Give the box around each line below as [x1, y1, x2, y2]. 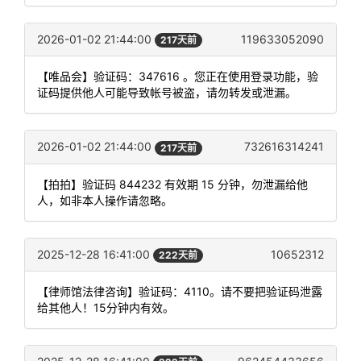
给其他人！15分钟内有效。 [37, 300, 174, 314]
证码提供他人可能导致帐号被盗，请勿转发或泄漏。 [37, 85, 297, 100]
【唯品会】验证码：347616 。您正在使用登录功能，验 [37, 69, 318, 84]
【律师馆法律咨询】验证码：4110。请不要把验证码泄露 [37, 284, 322, 298]
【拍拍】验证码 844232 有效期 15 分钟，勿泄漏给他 [37, 176, 308, 191]
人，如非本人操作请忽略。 [37, 193, 172, 207]
